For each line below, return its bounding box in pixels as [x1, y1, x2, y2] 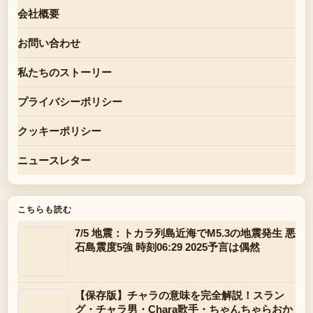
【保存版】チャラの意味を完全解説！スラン [75, 289, 284, 301]
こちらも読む [17, 204, 72, 214]
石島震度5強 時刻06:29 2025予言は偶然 [75, 240, 260, 253]
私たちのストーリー [17, 66, 112, 78]
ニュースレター [17, 154, 91, 166]
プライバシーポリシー [17, 95, 122, 108]
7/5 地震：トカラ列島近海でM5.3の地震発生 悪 [75, 226, 296, 239]
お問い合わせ [17, 36, 80, 49]
